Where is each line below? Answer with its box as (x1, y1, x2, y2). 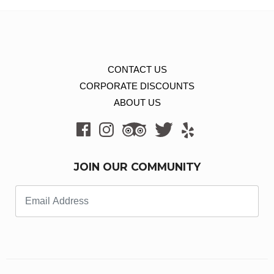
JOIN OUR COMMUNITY (73, 160, 201, 173)
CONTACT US (98, 64, 167, 75)
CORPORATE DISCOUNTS (80, 81, 194, 91)
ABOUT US (113, 97, 161, 108)
